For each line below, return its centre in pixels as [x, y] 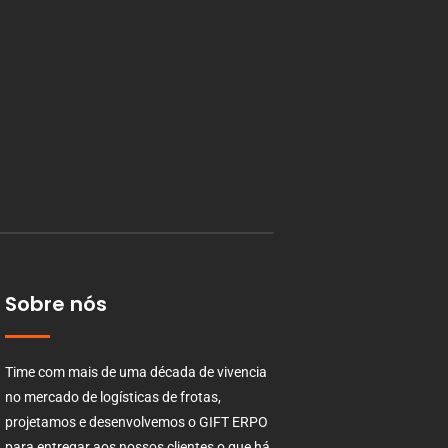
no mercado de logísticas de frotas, [112, 397]
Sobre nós [55, 304]
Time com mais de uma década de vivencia [135, 372]
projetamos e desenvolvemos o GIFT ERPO [136, 422]
